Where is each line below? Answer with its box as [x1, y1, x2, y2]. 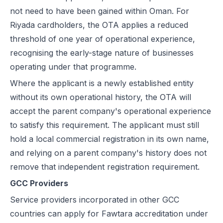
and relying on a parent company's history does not [10, 148, 207, 158]
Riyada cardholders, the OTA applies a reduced [10, 20, 188, 30]
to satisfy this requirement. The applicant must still [10, 120, 199, 130]
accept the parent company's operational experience [10, 106, 211, 116]
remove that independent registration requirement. [10, 162, 200, 172]
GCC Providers [10, 178, 68, 188]
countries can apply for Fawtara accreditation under [10, 209, 208, 219]
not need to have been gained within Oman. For [10, 6, 189, 16]
